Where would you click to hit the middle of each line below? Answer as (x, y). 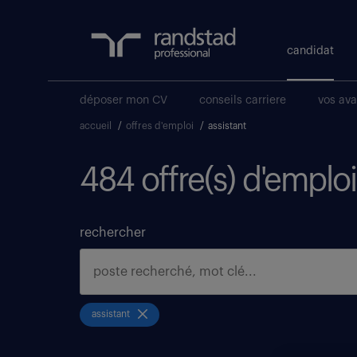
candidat (310, 51)
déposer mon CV (124, 100)
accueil (96, 126)
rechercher (113, 233)
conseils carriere (243, 100)
